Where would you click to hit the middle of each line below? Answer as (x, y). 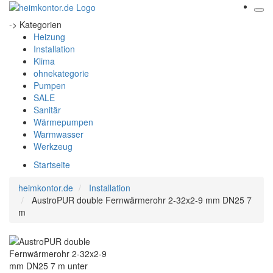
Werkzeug (53, 146)
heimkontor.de (46, 188)
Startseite (52, 165)
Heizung (49, 37)
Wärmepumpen (63, 122)
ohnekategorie (61, 73)
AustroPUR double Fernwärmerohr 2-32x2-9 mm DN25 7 (142, 200)
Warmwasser (58, 134)
